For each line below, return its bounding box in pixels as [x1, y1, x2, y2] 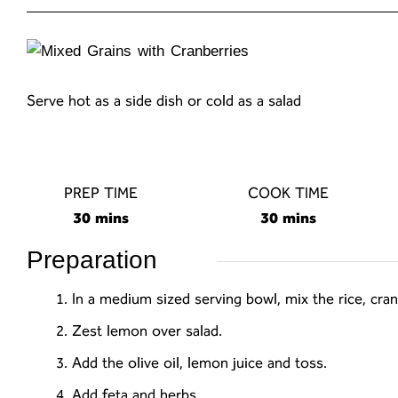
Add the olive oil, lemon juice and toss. [72, 354, 327, 372]
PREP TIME [63, 184, 138, 203]
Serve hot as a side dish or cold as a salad [27, 92, 301, 110]
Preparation [27, 246, 157, 275]
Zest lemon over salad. [72, 322, 227, 340]
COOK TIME [248, 184, 330, 203]
